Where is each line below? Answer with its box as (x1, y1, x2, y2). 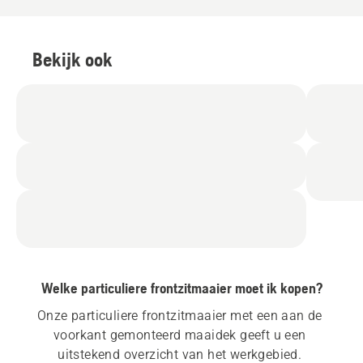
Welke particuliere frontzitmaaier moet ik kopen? (41, 280, 322, 297)
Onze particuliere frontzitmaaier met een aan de (36, 308, 322, 324)
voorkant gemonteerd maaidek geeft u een (53, 327, 306, 344)
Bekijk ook (32, 49, 113, 71)
